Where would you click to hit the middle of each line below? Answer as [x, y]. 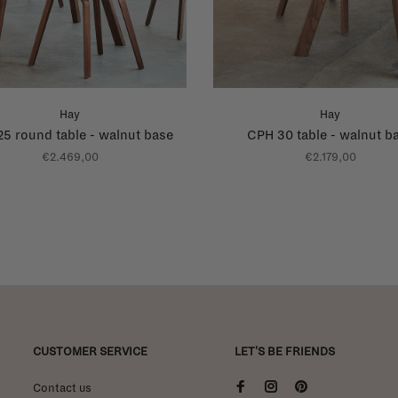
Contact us [62, 388]
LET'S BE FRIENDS [285, 351]
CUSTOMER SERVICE [90, 351]
